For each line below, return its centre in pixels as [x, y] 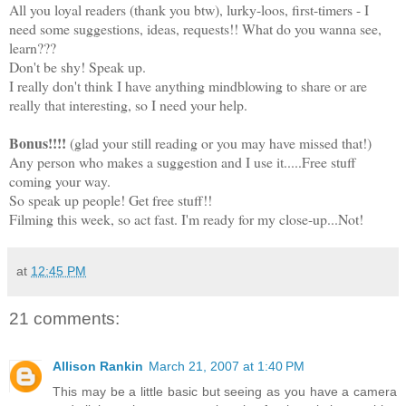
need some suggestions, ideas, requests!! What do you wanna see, [195, 29]
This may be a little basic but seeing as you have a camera [225, 391]
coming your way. [60, 181]
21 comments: [64, 319]
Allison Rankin [98, 366]
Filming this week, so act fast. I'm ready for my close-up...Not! [186, 219]
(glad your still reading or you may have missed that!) [219, 143]
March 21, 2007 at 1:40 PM [227, 366]
